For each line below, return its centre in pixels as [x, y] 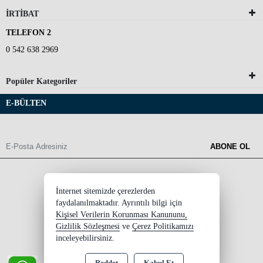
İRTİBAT [22, 14]
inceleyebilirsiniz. [85, 238]
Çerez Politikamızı [163, 226]
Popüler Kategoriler [41, 81]
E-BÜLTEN [26, 103]
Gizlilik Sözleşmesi [87, 226]
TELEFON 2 [28, 32]
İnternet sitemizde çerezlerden [105, 191]
